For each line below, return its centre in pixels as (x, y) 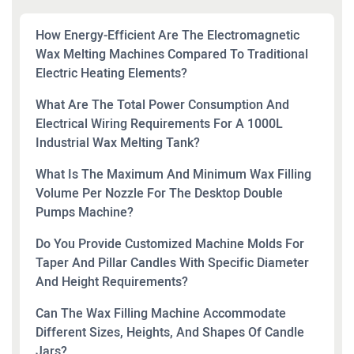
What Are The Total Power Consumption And (162, 105)
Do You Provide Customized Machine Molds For (170, 244)
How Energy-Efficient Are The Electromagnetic (168, 36)
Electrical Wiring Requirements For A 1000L (159, 124)
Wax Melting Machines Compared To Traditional (172, 55)
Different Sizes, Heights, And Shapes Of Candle (170, 333)
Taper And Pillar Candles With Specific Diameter (172, 263)
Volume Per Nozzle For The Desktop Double (159, 194)
